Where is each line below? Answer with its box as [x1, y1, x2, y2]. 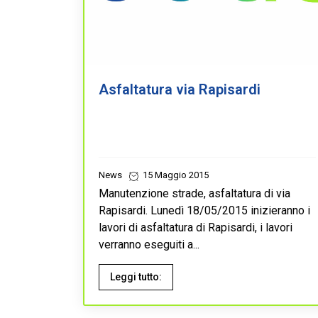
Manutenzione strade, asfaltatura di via [99, 186, 290, 200]
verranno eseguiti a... [99, 237, 199, 251]
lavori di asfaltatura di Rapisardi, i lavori [99, 220, 292, 234]
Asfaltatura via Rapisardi [99, 80, 261, 98]
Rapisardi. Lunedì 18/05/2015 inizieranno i [99, 203, 310, 217]
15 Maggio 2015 [141, 169, 209, 180]
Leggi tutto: [110, 270, 162, 283]
